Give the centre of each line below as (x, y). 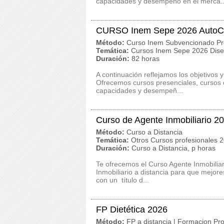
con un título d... (122, 180)
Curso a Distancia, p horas (173, 148)
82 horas (145, 58)
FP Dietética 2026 (132, 209)
